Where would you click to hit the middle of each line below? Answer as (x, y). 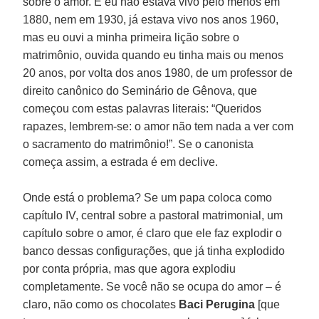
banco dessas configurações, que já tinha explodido (154, 251)
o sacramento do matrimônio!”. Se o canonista (138, 144)
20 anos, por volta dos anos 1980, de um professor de (158, 73)
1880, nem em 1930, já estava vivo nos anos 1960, (151, 19)
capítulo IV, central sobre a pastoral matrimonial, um (153, 215)
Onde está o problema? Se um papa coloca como (148, 197)
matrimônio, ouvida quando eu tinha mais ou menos (153, 55)
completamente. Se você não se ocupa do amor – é (152, 286)
